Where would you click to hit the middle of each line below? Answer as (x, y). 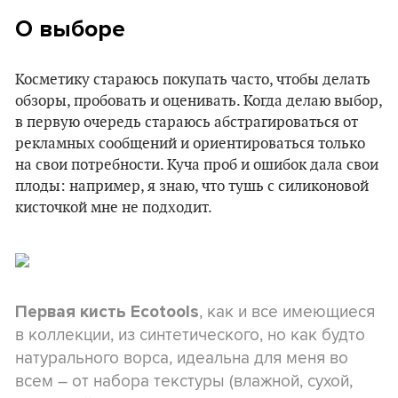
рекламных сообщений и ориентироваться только (190, 143)
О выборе (70, 28)
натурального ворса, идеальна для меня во (182, 357)
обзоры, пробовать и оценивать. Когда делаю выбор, (199, 101)
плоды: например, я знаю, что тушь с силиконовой (192, 186)
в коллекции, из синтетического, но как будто (190, 334)
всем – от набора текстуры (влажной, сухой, (184, 380)
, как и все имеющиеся (287, 310)
